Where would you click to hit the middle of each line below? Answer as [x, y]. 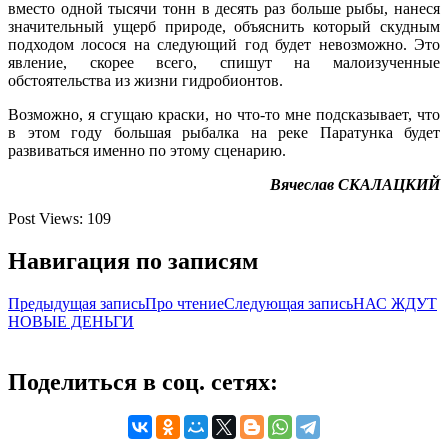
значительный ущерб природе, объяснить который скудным [224, 26]
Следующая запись [288, 303]
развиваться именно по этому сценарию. [147, 150]
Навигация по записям [133, 260]
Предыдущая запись [76, 303]
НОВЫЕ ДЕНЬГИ [71, 321]
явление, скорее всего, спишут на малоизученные [224, 62]
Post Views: [47, 218]
